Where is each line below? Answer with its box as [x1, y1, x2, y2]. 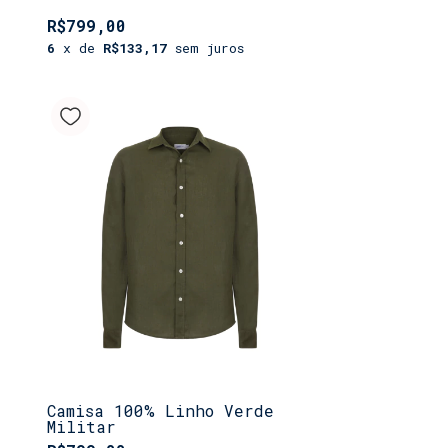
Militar [47, 415, 116, 437]
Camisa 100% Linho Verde [47, 399, 274, 421]
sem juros [175, 38, 244, 57]
